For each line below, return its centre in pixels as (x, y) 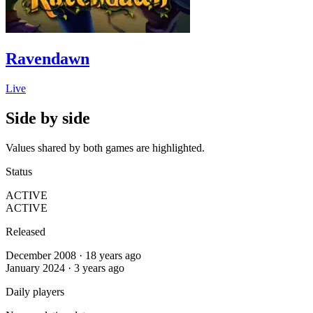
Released (26, 231)
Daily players (35, 291)
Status (19, 171)
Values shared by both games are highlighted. (105, 147)
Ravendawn (48, 58)
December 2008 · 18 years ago (73, 255)
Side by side (48, 118)
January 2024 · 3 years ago (65, 268)
